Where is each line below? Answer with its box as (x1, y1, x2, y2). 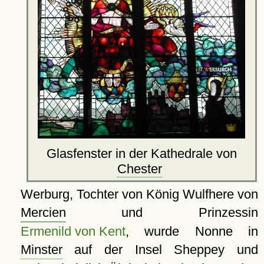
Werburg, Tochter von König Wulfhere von (20, 187, 258, 202)
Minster (20, 242, 62, 258)
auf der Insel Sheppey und (62, 242, 258, 258)
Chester (117, 161, 163, 177)
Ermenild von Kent (20, 224, 126, 239)
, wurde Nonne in (125, 224, 258, 239)
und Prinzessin (65, 205, 258, 220)
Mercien (20, 205, 66, 220)
